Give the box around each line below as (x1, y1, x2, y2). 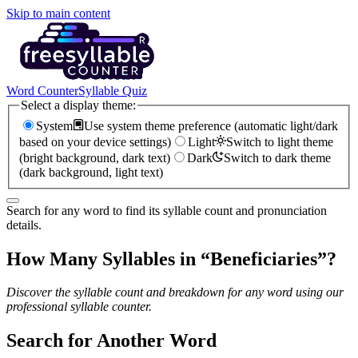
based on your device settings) (19, 134, 171, 149)
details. (6, 217, 42, 232)
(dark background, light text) (19, 165, 163, 179)
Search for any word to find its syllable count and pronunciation (6, 203, 327, 217)
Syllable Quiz (78, 84, 147, 97)
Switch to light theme (226, 134, 333, 149)
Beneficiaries (210, 248, 317, 269)
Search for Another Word (6, 330, 217, 352)
